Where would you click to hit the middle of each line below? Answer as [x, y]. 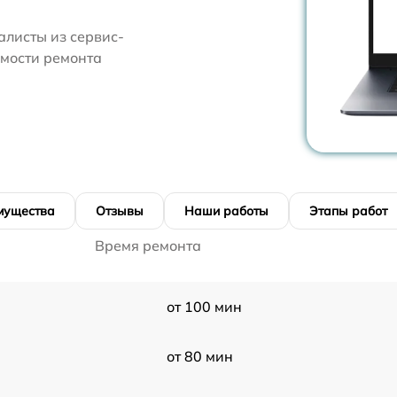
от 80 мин [199, 356]
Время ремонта [148, 245]
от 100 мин [204, 307]
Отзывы [120, 211]
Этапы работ [348, 211]
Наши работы [226, 211]
